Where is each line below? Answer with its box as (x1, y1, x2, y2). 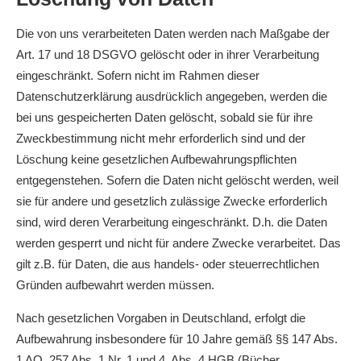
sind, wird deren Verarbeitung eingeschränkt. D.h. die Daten (16, 215, 327, 229)
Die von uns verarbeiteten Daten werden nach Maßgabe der (16, 27, 330, 40)
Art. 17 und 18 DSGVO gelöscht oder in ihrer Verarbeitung (16, 48, 319, 61)
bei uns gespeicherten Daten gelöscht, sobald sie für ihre (16, 110, 313, 124)
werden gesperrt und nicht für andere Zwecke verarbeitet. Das (16, 236, 341, 250)
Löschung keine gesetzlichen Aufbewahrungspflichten (16, 152, 297, 166)
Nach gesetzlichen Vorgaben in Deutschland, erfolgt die (16, 311, 305, 325)
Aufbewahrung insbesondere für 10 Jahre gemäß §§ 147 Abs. (16, 332, 338, 346)
